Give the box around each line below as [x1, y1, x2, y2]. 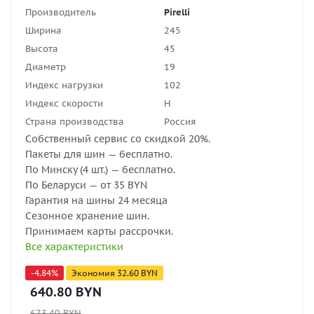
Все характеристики [25, 240, 123, 253]
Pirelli [164, 6, 190, 18]
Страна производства [25, 116, 124, 128]
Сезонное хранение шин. [25, 210, 149, 222]
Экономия [71, 268, 117, 278]
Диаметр [25, 61, 66, 73]
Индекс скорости [25, 97, 103, 109]
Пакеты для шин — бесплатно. [25, 148, 172, 161]
